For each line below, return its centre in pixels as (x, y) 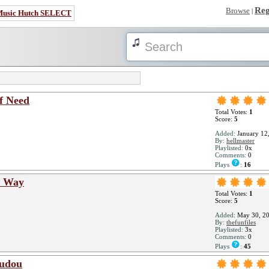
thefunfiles (241, 222)
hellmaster (240, 141)
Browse (238, 11)
